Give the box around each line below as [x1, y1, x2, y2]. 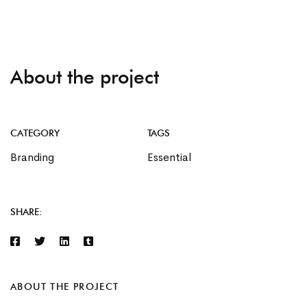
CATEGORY [10, 127, 60, 138]
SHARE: [10, 206, 42, 217]
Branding [10, 150, 54, 164]
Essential [147, 150, 191, 164]
